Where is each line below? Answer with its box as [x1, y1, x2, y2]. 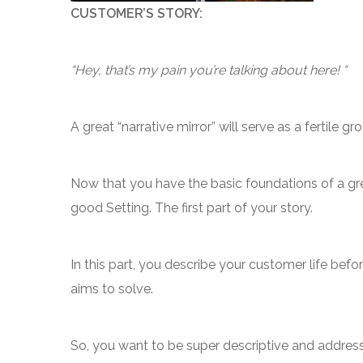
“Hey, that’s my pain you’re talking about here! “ [70, 62, 347, 78]
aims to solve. [70, 281, 153, 297]
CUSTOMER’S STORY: [70, 6, 203, 21]
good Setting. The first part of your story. [70, 200, 313, 216]
